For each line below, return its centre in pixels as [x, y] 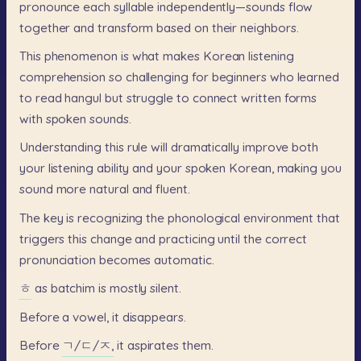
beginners [239, 77]
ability [113, 168]
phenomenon [81, 56]
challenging [157, 77]
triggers [42, 239]
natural [109, 189]
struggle [150, 98]
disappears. [154, 317]
